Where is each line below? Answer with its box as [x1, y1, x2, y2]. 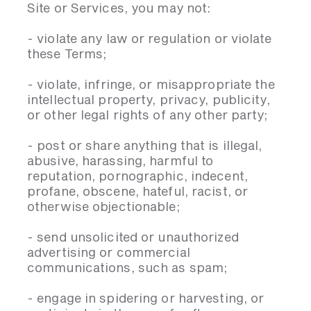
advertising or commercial [27, 244, 190, 260]
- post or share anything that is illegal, [27, 137, 262, 153]
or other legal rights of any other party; [27, 107, 268, 122]
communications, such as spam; [27, 260, 228, 275]
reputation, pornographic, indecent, [27, 168, 248, 183]
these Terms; [27, 46, 107, 61]
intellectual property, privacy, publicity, [27, 92, 270, 107]
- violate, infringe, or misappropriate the [27, 76, 275, 92]
